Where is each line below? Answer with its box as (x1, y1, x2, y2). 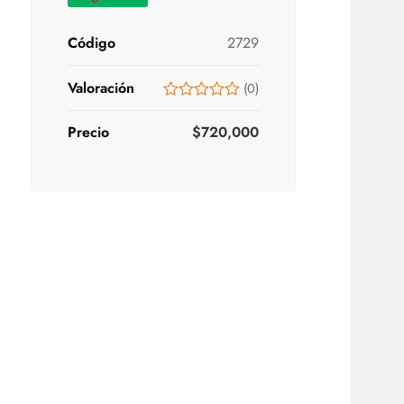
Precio (68, 122, 110, 142)
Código (68, 32, 116, 53)
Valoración (68, 78, 135, 98)
